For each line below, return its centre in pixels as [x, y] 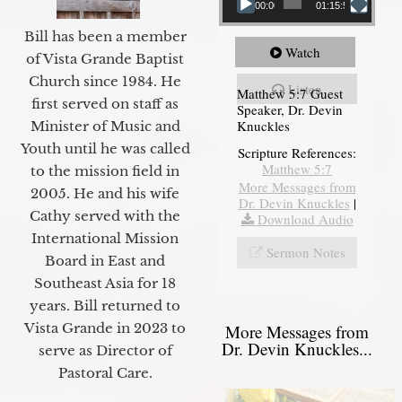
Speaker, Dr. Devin [290, 109]
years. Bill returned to [105, 305]
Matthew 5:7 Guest [290, 93]
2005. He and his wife [105, 193]
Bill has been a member [105, 36]
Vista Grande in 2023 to [105, 328]
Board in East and [105, 260]
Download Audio [305, 218]
